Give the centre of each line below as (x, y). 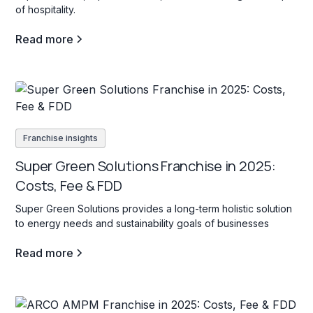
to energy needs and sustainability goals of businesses (143, 223)
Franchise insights (61, 138)
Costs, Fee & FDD (69, 185)
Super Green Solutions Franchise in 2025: (146, 166)
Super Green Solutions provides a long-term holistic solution (154, 208)
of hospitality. (46, 9)
